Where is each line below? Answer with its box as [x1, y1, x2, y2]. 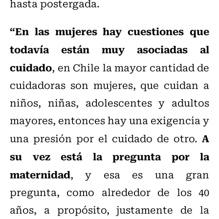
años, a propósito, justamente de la [10, 202, 209, 218]
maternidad [10, 166, 70, 182]
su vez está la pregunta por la [10, 148, 209, 164]
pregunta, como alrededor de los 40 [10, 184, 209, 200]
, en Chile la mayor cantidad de [52, 60, 209, 75]
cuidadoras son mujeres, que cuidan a [10, 77, 209, 93]
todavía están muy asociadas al [10, 41, 209, 57]
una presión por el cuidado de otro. [10, 131, 202, 146]
